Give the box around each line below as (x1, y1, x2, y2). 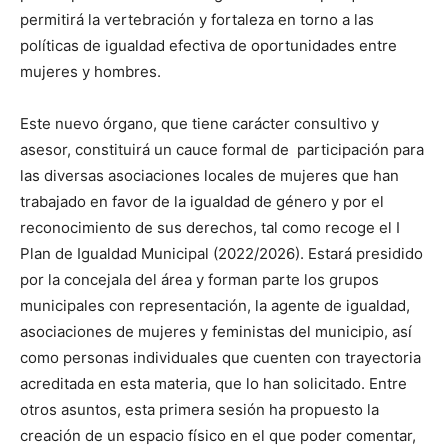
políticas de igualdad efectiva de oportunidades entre (20, 35, 397, 55)
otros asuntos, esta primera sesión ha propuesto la (20, 399, 379, 419)
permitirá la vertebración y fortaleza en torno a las (20, 9, 374, 29)
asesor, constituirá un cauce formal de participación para (20, 139, 424, 159)
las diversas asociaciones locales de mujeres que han (20, 165, 399, 185)
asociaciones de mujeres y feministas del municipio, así (20, 321, 412, 341)
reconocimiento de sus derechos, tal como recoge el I (20, 217, 400, 237)
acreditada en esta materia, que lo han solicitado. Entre (20, 373, 407, 393)
